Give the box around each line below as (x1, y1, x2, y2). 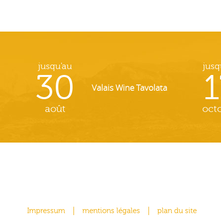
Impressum (27, 206, 65, 215)
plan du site (157, 206, 197, 215)
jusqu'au (38, 61, 73, 72)
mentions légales (82, 206, 140, 215)
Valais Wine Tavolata (91, 82, 167, 94)
